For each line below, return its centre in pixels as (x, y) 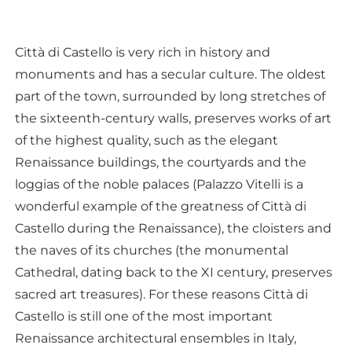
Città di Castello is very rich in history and (142, 52)
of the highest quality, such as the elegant (146, 140)
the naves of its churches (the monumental (151, 250)
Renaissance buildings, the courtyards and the (160, 162)
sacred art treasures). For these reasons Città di (161, 294)
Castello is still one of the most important (143, 316)
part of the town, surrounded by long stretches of (170, 96)
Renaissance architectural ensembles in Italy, (155, 338)
